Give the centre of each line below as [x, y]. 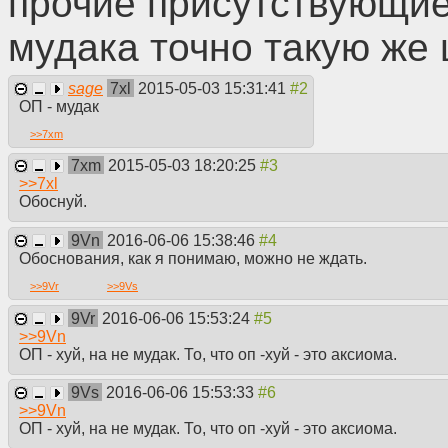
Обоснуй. [53, 202]
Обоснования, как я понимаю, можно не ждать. [193, 259]
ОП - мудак [59, 106]
